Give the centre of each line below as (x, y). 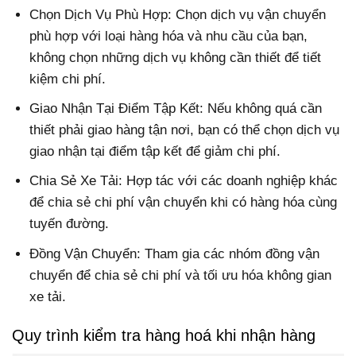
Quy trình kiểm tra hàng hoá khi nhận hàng (164, 335)
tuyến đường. (70, 224)
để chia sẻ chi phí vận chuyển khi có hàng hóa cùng (184, 203)
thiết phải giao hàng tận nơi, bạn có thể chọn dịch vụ (185, 130)
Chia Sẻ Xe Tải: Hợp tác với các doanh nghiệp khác (184, 181)
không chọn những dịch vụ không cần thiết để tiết (176, 58)
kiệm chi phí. (68, 79)
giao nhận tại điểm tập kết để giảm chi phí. (155, 152)
